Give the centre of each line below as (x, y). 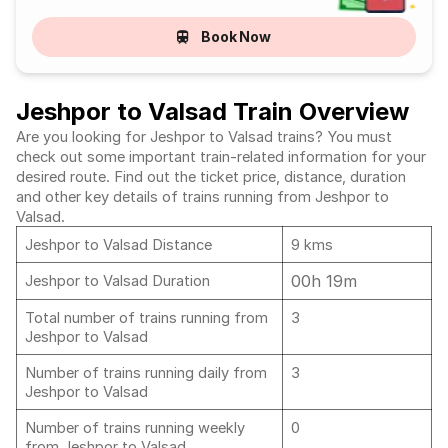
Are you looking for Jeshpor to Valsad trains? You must (204, 137)
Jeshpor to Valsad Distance (120, 245)
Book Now (236, 36)
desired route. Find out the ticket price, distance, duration (211, 177)
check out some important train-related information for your (221, 157)
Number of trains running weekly (135, 428)
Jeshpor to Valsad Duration (117, 281)
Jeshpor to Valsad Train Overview (212, 111)
